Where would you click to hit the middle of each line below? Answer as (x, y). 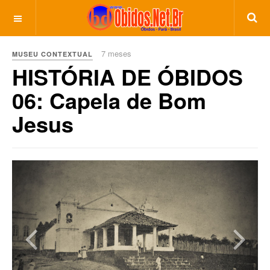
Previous (53, 168)
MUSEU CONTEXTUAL (52, 54)
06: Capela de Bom (109, 100)
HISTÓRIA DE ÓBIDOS (127, 77)
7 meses (116, 53)
